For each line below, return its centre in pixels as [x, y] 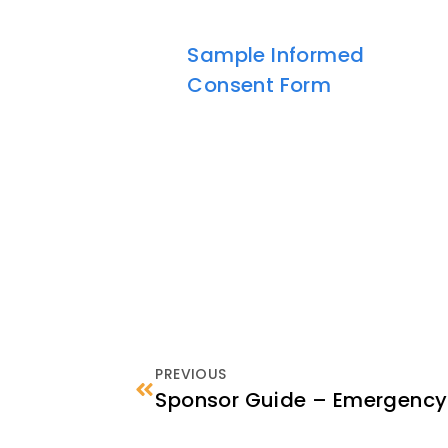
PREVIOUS [191, 374]
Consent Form [259, 84]
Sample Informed [276, 54]
